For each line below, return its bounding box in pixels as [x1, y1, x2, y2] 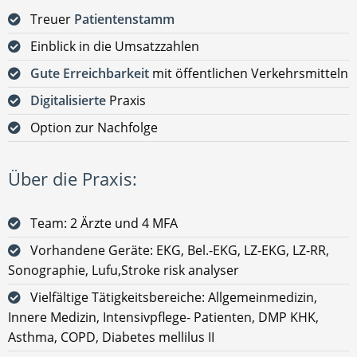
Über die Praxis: [8, 167, 137, 190]
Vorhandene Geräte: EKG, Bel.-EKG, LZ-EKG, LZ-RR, [30, 241, 329, 259]
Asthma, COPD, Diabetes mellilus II [8, 328, 214, 346]
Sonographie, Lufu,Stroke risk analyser [8, 261, 239, 279]
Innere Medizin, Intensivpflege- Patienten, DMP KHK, [8, 308, 319, 326]
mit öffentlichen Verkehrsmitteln [149, 64, 348, 82]
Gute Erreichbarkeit [30, 64, 149, 82]
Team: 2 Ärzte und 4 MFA [30, 214, 178, 232]
